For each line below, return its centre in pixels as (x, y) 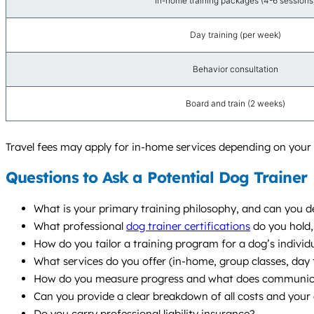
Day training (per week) (235, 34)
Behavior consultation (235, 69)
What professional (80, 226)
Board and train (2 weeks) (235, 103)
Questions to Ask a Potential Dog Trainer (156, 178)
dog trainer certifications (188, 226)
